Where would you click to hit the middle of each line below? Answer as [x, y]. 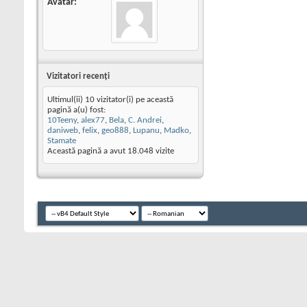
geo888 [115, 131]
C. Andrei [145, 120]
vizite [164, 151]
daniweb [63, 131]
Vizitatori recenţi [78, 76]
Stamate [62, 141]
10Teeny [62, 120]
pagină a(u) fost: [76, 110]
